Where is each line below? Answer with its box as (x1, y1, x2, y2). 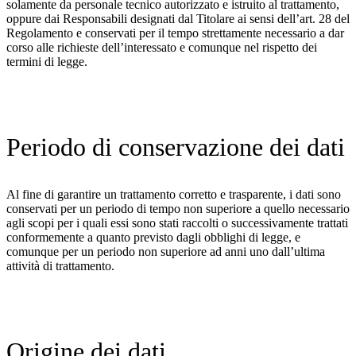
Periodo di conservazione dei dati (6, 133, 345, 162)
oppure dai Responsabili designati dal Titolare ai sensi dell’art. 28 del (6, 12, 350, 26)
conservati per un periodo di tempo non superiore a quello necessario (6, 202, 350, 216)
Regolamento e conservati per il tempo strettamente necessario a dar (6, 26, 344, 41)
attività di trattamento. (6, 259, 114, 273)
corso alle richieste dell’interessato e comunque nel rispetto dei (6, 41, 317, 55)
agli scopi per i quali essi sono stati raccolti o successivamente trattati (6, 216, 348, 230)
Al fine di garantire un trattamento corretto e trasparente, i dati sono (6, 188, 341, 202)
